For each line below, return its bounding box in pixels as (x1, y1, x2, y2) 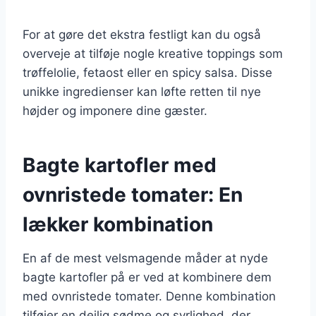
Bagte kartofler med (23, 152, 217, 177)
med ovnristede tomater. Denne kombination (23, 288, 276, 303)
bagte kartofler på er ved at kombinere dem (23, 269, 272, 284)
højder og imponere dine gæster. (23, 103, 207, 118)
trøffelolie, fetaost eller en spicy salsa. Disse (23, 65, 272, 80)
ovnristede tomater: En (23, 182, 243, 207)
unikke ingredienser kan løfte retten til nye (23, 84, 261, 99)
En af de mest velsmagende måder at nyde (23, 250, 268, 265)
